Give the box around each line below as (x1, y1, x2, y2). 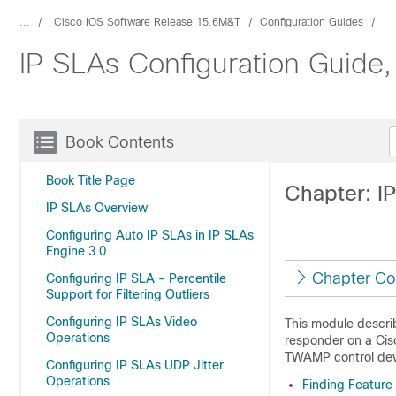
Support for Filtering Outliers (46, 287, 209, 301)
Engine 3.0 (46, 244, 106, 258)
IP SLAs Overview (46, 201, 148, 215)
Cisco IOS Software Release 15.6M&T (54, 16, 240, 28)
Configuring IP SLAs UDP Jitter (46, 358, 224, 372)
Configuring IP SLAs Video (46, 315, 197, 329)
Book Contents (65, 133, 174, 151)
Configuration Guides (260, 16, 363, 28)
